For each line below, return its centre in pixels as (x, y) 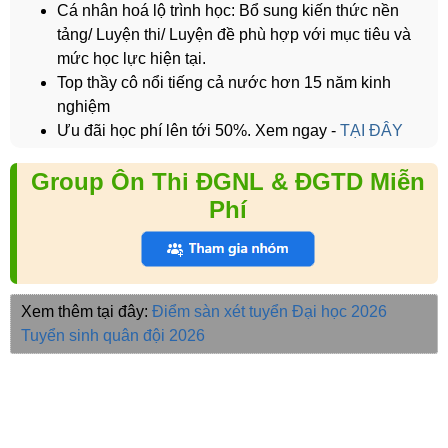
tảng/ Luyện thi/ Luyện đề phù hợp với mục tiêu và (234, 35)
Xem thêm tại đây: (86, 312)
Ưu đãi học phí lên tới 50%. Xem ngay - (196, 131)
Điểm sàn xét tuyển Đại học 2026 (269, 312)
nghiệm (83, 107)
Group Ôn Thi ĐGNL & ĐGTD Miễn (227, 182)
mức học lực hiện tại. (131, 59)
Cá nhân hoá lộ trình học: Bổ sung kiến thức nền (228, 11)
